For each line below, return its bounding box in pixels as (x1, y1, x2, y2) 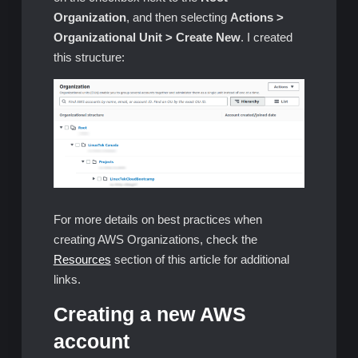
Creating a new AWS (53, 304, 246, 325)
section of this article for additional (110, 253, 289, 266)
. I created (240, 30, 292, 44)
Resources (53, 253, 111, 266)
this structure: (53, 50, 125, 64)
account (53, 331, 129, 352)
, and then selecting (125, 10, 230, 24)
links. (53, 272, 81, 286)
